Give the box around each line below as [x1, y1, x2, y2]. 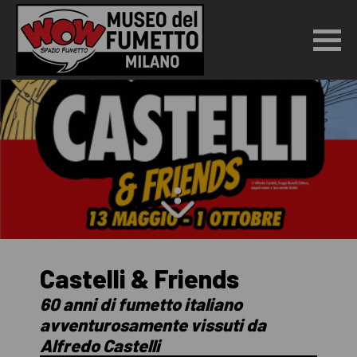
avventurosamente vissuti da [40, 313, 266, 335]
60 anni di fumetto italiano [40, 292, 242, 314]
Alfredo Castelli [40, 334, 160, 355]
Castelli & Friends [40, 262, 239, 293]
